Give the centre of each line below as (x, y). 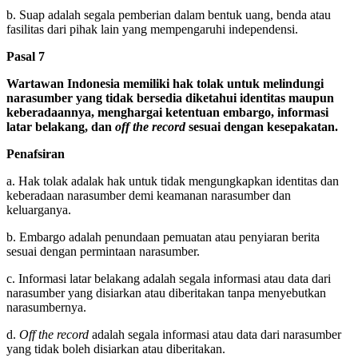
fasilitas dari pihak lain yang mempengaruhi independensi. (152, 29)
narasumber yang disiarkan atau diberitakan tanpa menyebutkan (166, 292)
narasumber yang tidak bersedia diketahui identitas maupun (170, 97)
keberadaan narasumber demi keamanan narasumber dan (149, 195)
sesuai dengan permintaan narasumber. (103, 251)
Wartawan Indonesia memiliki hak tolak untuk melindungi (165, 83)
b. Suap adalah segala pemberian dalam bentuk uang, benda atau (169, 14)
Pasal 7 (26, 56)
